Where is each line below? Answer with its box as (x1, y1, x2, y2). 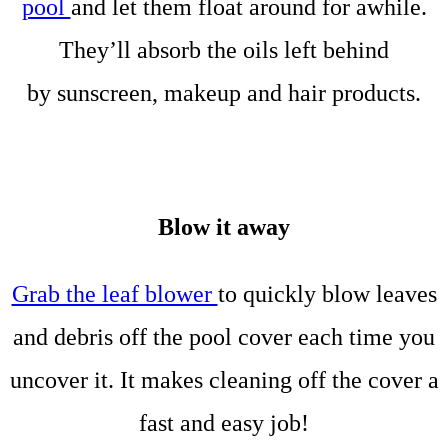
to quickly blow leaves (217, 280, 437, 307)
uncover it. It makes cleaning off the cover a (9, 366, 439, 393)
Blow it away (158, 213, 290, 240)
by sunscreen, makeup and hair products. (27, 79, 421, 106)
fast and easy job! (139, 409, 309, 436)
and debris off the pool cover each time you (13, 323, 435, 350)
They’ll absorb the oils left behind (59, 36, 389, 63)
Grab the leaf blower (11, 280, 218, 307)
